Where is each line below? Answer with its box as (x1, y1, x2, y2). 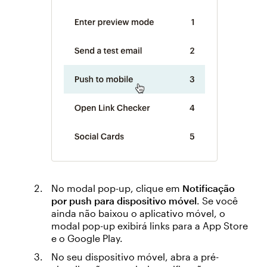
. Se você (197, 194, 238, 206)
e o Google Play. (51, 232, 123, 244)
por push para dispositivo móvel (51, 194, 197, 206)
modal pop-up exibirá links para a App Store (51, 219, 248, 231)
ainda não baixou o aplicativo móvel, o (51, 207, 225, 219)
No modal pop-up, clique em (51, 182, 182, 194)
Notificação (182, 182, 235, 194)
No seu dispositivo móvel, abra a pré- (51, 250, 219, 262)
